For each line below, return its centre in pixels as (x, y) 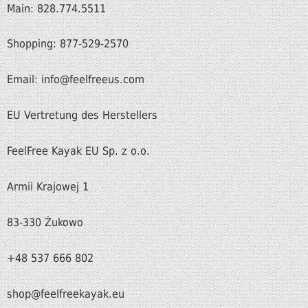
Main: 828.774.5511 (56, 8)
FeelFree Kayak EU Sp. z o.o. (78, 151)
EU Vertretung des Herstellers (82, 115)
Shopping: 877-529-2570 (68, 44)
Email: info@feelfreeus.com (76, 80)
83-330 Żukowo (45, 222)
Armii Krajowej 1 (48, 186)
